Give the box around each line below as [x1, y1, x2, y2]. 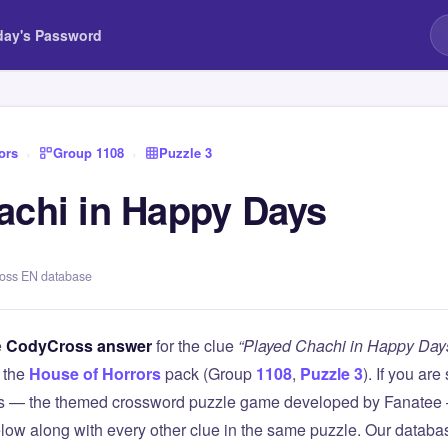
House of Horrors [29, 362, 161, 385]
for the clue [152, 334, 238, 357]
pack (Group [161, 362, 256, 385]
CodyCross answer [6, 334, 152, 357]
